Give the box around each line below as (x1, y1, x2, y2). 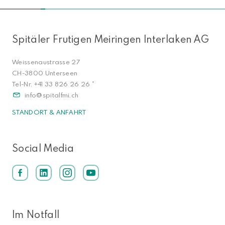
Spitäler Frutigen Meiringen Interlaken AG (12, 32, 209, 46)
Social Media (12, 141, 74, 154)
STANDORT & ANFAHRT (12, 107, 86, 117)
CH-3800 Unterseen (12, 68, 78, 77)
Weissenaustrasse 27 (12, 57, 80, 66)
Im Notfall (12, 207, 60, 221)
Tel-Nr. (12, 79, 34, 88)
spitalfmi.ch (42, 90, 79, 99)
